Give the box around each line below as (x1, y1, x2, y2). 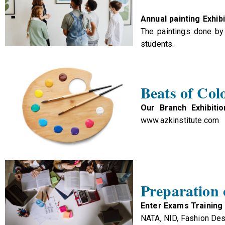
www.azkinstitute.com (141, 116, 219, 126)
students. (141, 39, 174, 49)
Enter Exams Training (141, 200, 223, 210)
